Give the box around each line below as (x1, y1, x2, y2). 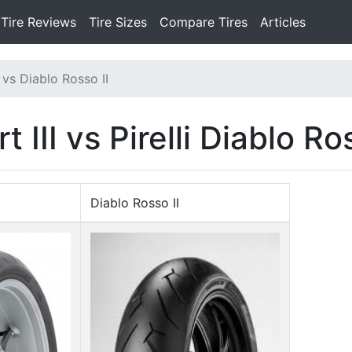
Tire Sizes (89, 14, 147, 30)
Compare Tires (159, 14, 247, 30)
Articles (260, 14, 306, 30)
